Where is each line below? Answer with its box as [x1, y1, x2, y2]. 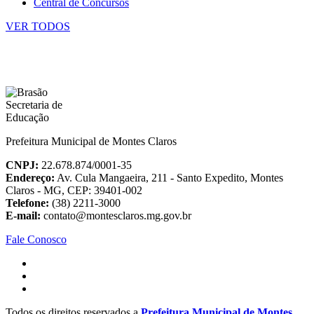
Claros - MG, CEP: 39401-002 [6, 184, 142, 197]
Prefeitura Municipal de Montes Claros [6, 135, 177, 148]
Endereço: [6, 172, 55, 184]
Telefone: [6, 197, 49, 210]
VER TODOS [6, 20, 70, 33]
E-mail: [6, 210, 41, 222]
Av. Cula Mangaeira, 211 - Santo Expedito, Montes [55, 172, 283, 184]
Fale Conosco [6, 233, 67, 246]
